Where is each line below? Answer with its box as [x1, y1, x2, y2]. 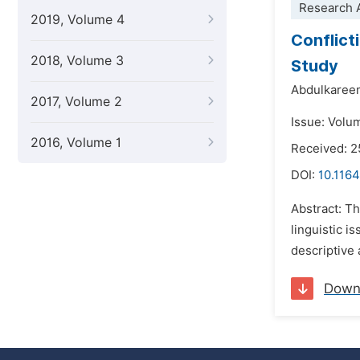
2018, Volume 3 [31, 53, 124, 68]
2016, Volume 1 [31, 135, 121, 150]
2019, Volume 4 [31, 12, 125, 27]
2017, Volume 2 [31, 94, 122, 109]
